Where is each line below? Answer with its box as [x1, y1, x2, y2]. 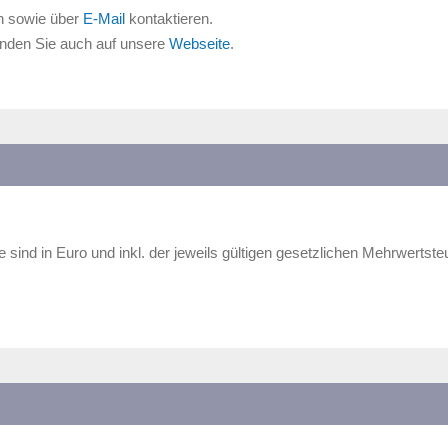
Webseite [169, 35, 230, 52]
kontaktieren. [129, 10, 213, 27]
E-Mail [83, 10, 129, 27]
